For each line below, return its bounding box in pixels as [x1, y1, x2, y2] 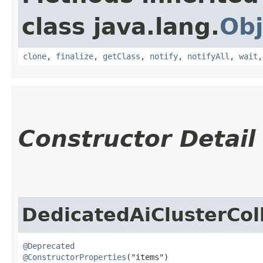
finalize [56, 51, 93, 61]
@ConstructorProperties [23, 252, 126, 262]
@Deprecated [23, 241, 75, 251]
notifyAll [187, 51, 230, 61]
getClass [103, 51, 140, 61]
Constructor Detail [18, 125, 255, 152]
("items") [126, 252, 168, 262]
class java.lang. [22, 13, 220, 40]
